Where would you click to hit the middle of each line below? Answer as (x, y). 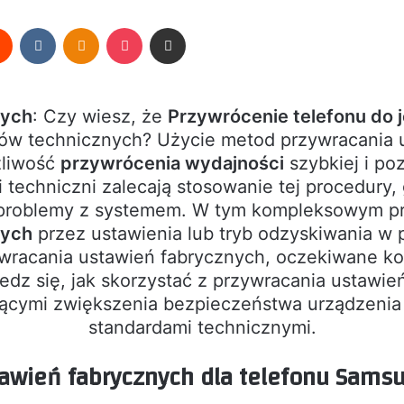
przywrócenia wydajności (172, 163)
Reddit (30, 27)
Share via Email (199, 27)
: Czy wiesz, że (100, 116)
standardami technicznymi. (202, 327)
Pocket (161, 27)
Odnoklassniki (137, 27)
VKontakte (84, 27)
